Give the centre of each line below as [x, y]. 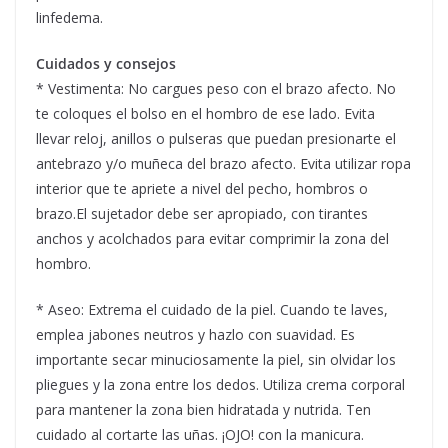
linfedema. [69, 17]
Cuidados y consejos [106, 63]
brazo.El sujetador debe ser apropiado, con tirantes [202, 213]
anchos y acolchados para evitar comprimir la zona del [212, 238]
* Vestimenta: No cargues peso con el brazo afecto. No [216, 88]
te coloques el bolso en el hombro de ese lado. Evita [205, 113]
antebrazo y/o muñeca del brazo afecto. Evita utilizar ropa [223, 163]
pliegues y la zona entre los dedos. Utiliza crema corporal [220, 384]
